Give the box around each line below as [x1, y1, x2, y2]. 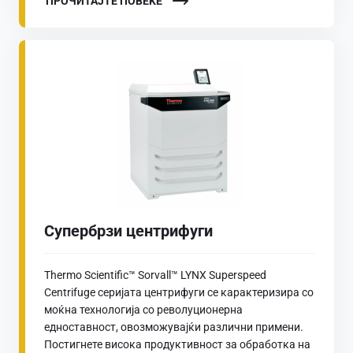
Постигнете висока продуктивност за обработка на [44, 337, 310, 351]
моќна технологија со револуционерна [44, 303, 243, 316]
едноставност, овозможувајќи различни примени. [44, 320, 303, 333]
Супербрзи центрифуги [44, 221, 213, 240]
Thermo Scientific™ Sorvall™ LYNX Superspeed [44, 268, 266, 281]
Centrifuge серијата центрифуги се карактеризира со [44, 285, 314, 299]
